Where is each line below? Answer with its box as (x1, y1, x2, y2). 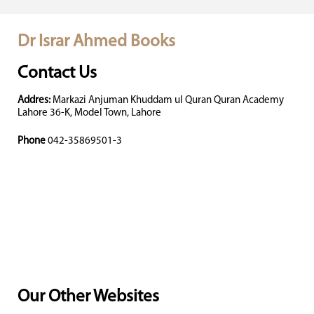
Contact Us (18, 64, 97, 82)
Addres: (18, 95, 50, 106)
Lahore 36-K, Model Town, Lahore (18, 108, 161, 118)
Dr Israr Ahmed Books (18, 33, 175, 50)
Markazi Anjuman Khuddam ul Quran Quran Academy (50, 95, 284, 106)
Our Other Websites (18, 288, 159, 306)
